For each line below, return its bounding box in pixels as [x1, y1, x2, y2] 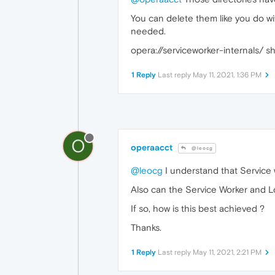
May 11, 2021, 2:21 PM [193, 248, 261, 257]
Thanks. [131, 222, 161, 233]
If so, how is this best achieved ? [131, 203, 265, 214]
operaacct [131, 142, 172, 153]
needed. [131, 26, 166, 37]
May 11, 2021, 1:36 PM [193, 71, 261, 80]
